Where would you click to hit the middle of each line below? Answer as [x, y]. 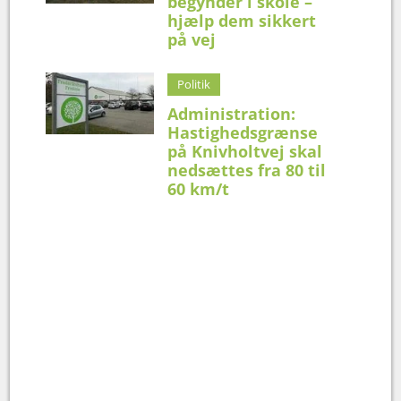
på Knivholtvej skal [245, 151]
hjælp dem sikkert [242, 20]
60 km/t [199, 188]
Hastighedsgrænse [243, 132]
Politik [194, 84]
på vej [192, 39]
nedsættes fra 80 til [247, 170]
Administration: [232, 113]
